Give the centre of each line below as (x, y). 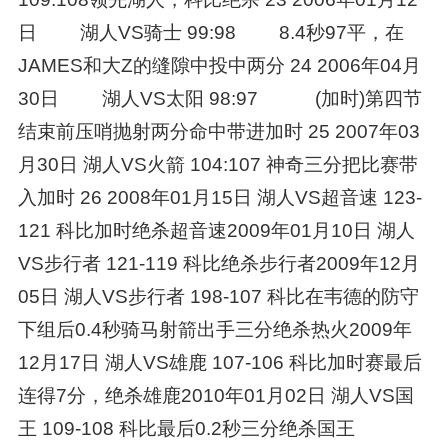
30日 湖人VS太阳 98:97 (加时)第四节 (219, 98)
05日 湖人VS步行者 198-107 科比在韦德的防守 (218, 296)
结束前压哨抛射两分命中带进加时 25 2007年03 (218, 131)
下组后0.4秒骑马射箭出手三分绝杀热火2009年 (214, 329)
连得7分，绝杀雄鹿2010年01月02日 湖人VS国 (215, 395)
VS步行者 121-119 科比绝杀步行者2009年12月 (218, 263)
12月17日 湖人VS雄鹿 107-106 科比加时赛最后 (219, 362)
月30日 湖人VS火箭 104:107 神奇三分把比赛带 (217, 164)
